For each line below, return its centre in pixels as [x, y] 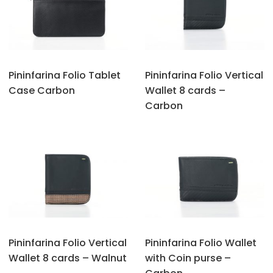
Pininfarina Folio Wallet [201, 243]
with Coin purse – [188, 258]
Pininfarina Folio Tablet [65, 75]
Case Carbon [42, 90]
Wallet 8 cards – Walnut [68, 258]
